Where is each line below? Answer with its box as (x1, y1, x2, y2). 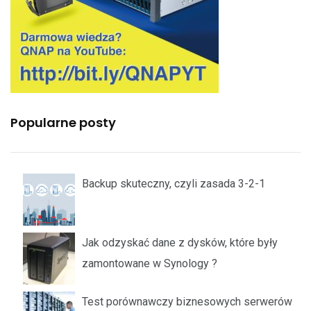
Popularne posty (10, 113, 116, 131)
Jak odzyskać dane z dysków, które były (82, 235, 278, 249)
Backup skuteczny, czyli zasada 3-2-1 (82, 176, 265, 190)
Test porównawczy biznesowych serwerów (82, 294, 292, 308)
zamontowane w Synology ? (82, 256, 217, 270)
